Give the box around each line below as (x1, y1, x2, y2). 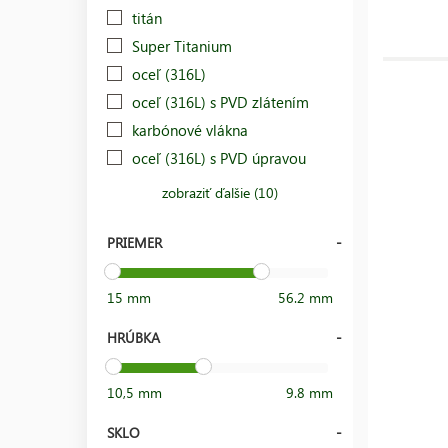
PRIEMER (107, 232, 162, 252)
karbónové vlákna (132, 119, 248, 140)
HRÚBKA (107, 327, 160, 347)
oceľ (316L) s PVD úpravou (132, 147, 306, 168)
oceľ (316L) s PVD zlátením (132, 91, 309, 112)
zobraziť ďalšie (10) (162, 182, 279, 202)
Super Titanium (132, 35, 232, 56)
